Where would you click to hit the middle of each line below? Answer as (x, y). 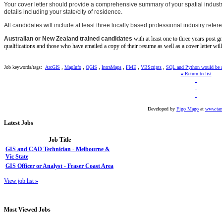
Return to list (198, 73)
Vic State (17, 156)
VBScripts (151, 67)
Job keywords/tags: (24, 67)
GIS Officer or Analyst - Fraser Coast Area (59, 166)
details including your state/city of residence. (63, 12)
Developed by (162, 109)
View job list (20, 181)
